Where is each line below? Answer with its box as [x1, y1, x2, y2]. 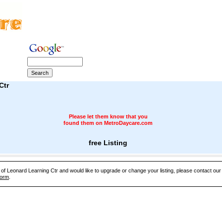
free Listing [89, 139, 127, 147]
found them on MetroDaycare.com [63, 120, 153, 126]
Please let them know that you [68, 113, 148, 119]
